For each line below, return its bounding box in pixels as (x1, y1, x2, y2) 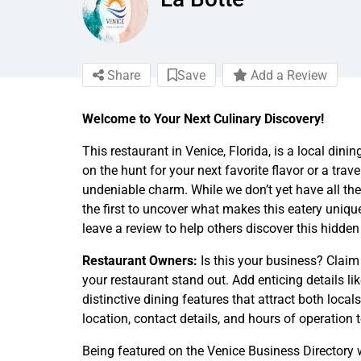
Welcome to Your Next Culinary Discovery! (82, 110, 324, 127)
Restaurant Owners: (82, 252, 197, 268)
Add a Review (247, 67, 327, 83)
